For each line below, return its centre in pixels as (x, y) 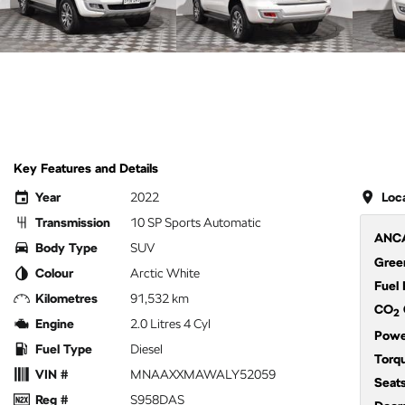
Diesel (146, 349)
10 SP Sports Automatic (196, 222)
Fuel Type (64, 349)
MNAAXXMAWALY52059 (203, 374)
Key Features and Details (86, 168)
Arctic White (165, 273)
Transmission (73, 222)
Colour (54, 273)
